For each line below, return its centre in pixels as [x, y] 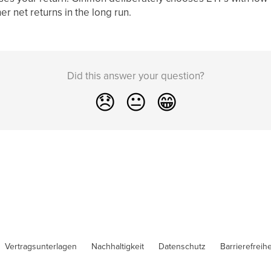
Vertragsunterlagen [41, 246]
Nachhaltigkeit [117, 246]
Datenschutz [182, 246]
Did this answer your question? [135, 76]
